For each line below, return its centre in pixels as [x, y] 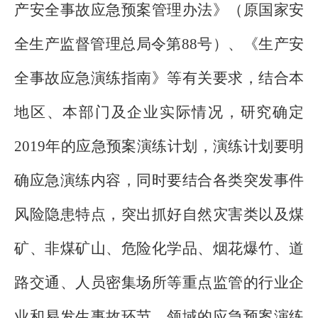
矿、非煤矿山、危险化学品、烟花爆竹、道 [159, 248]
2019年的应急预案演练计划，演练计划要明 [159, 146]
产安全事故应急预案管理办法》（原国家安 [159, 10]
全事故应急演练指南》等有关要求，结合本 [159, 78]
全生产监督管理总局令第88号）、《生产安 [159, 44]
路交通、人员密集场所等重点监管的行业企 [159, 283]
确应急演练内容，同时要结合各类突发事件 [159, 180]
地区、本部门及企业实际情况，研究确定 [159, 112]
